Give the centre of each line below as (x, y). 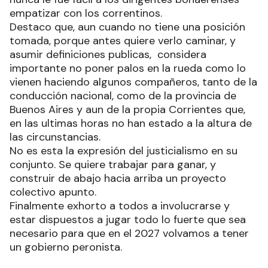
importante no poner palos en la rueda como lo (128, 68)
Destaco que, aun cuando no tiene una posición (127, 27)
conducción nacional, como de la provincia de (123, 95)
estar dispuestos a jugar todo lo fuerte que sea (128, 219)
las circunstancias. (55, 137)
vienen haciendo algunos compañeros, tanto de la (133, 82)
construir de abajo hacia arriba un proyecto (118, 178)
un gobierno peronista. (66, 247)
